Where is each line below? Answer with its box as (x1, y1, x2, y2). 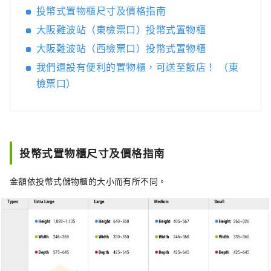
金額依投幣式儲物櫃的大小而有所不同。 (10, 175, 167, 188)
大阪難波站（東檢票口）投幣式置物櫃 (36, 22, 206, 37)
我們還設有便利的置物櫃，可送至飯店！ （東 (36, 59, 239, 74)
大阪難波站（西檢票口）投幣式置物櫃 (36, 41, 206, 56)
